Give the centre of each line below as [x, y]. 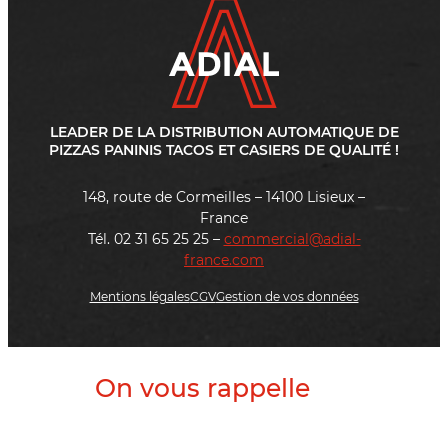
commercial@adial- [292, 239]
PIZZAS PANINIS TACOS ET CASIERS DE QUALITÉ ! [224, 149]
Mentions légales [139, 296]
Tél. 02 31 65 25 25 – [155, 239]
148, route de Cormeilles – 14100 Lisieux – [224, 197]
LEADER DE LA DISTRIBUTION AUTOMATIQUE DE [224, 131]
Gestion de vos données [287, 296]
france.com [224, 260]
